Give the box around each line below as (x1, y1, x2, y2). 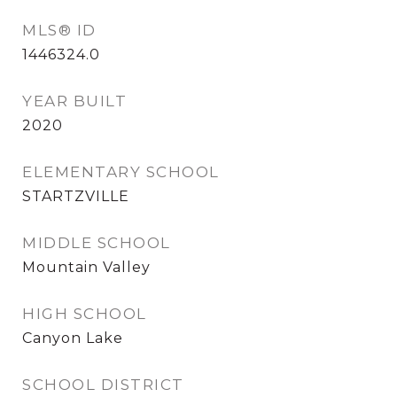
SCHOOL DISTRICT (22, 376, 184, 393)
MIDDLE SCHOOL (22, 234, 171, 252)
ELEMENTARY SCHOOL (22, 163, 220, 181)
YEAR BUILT (22, 92, 127, 110)
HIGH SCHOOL (22, 305, 147, 323)
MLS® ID (22, 21, 97, 39)
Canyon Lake (22, 330, 123, 346)
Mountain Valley (22, 259, 151, 276)
